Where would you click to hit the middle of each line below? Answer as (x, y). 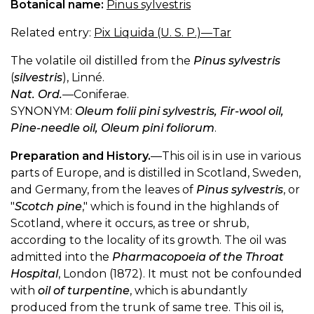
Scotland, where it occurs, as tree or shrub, (130, 223)
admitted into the (61, 257)
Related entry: (52, 32)
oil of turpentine (84, 290)
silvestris (38, 77)
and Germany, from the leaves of (103, 189)
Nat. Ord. (36, 94)
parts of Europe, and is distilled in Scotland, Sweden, (156, 172)
